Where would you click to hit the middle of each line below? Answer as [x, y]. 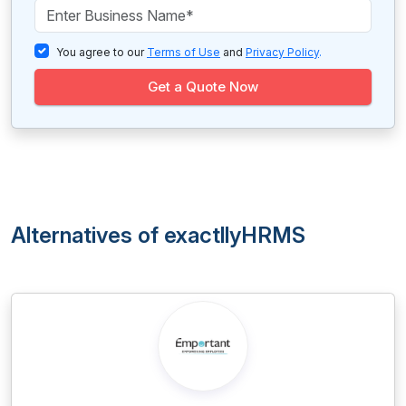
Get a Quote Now [203, 87]
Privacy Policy [282, 52]
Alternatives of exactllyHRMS [158, 235]
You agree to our [101, 52]
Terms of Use [184, 52]
